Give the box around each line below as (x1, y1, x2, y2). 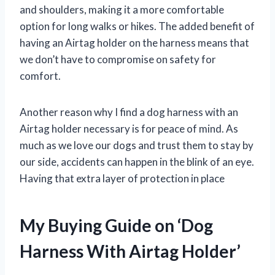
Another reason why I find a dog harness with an (20, 106, 238, 119)
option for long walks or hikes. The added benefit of (20, 20, 255, 33)
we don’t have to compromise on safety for (20, 53, 216, 66)
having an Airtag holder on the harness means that (20, 36, 249, 50)
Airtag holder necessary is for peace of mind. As (20, 122, 238, 136)
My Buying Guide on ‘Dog (20, 215, 213, 236)
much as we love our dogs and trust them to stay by (20, 139, 254, 152)
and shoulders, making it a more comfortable (20, 3, 224, 17)
